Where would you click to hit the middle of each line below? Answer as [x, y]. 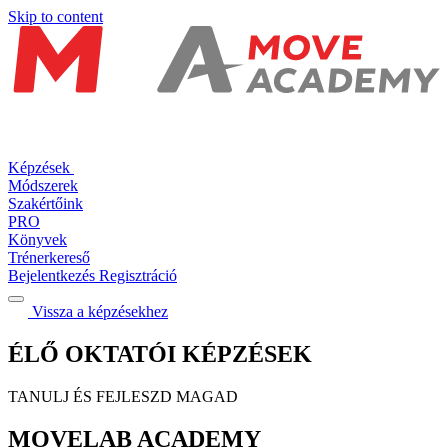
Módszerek [43, 186]
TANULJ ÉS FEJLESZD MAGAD [123, 397]
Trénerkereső [49, 258]
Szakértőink [45, 204]
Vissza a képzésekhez [98, 312]
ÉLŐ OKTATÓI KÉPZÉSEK [160, 354]
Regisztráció [138, 276]
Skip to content [55, 16]
